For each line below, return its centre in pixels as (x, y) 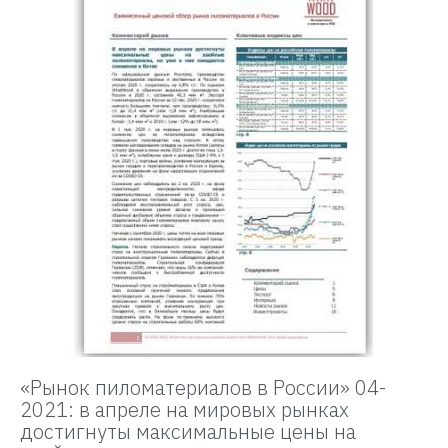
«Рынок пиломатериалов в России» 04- (203, 387)
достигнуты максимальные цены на (188, 431)
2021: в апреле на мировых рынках (184, 409)
